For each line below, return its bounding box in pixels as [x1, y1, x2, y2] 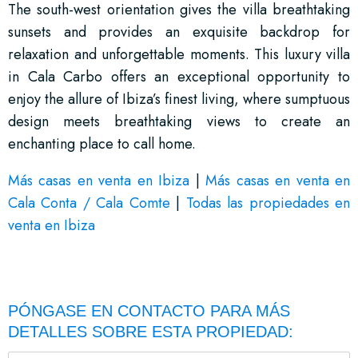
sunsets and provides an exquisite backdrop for [8, 21, 350, 42]
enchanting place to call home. [8, 133, 196, 154]
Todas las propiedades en [185, 192, 351, 213]
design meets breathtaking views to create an [8, 110, 350, 132]
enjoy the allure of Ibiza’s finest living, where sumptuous [8, 88, 350, 109]
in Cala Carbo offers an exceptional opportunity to [8, 66, 350, 87]
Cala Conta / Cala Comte [8, 192, 170, 213]
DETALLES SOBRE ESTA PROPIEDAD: [8, 322, 293, 340]
